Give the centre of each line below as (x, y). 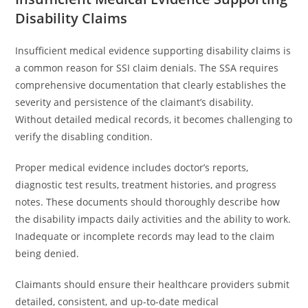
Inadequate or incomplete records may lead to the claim (145, 236)
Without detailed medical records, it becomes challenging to (154, 119)
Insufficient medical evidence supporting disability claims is (153, 51)
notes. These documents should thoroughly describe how (148, 202)
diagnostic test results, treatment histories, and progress (146, 185)
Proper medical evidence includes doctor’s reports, (132, 167)
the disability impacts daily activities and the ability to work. (153, 219)
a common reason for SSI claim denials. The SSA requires (147, 68)
